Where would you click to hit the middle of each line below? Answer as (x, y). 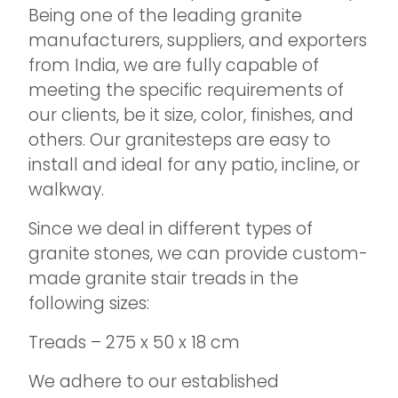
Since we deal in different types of (171, 229)
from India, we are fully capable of (174, 65)
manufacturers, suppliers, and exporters (198, 40)
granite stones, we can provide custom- (198, 254)
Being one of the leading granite (165, 16)
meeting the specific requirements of (186, 90)
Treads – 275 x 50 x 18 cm (134, 342)
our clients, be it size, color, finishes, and (191, 115)
